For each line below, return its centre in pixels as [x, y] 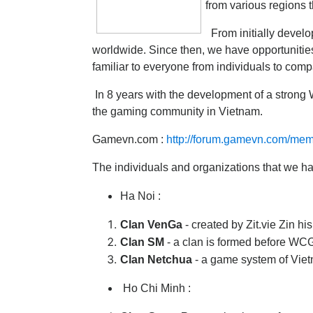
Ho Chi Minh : [155, 288]
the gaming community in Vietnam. [177, 111]
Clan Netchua [156, 260]
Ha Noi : [140, 196]
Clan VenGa [151, 225]
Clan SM [144, 242]
